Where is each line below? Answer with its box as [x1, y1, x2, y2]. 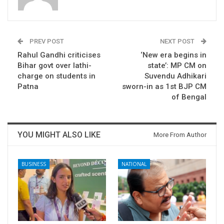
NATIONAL [121, 160, 146, 168]
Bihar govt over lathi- [17, 61, 91, 70]
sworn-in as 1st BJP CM [122, 82, 206, 91]
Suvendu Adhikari [144, 71, 206, 81]
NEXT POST [160, 37, 196, 45]
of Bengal [171, 92, 206, 102]
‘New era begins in [140, 50, 206, 60]
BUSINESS [21, 160, 46, 168]
